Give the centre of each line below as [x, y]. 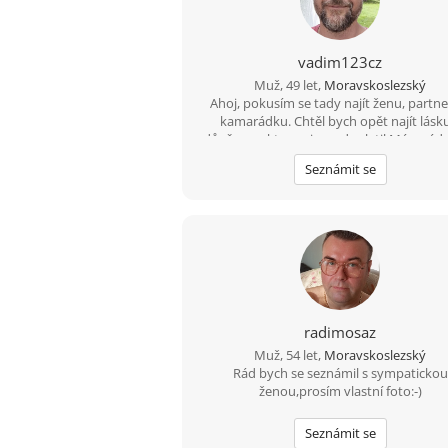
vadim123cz [340, 61]
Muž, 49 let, [289, 84]
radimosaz [340, 331]
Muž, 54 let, [289, 354]
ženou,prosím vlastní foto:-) [340, 390]
